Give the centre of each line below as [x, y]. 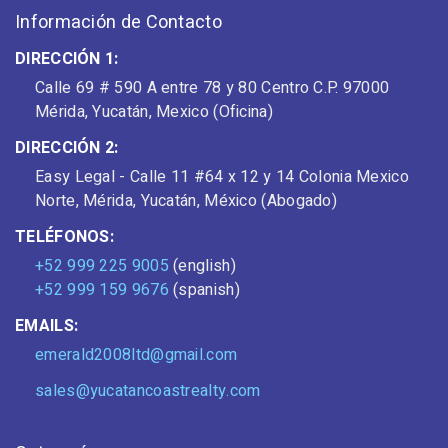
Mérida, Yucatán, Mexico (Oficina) [154, 112]
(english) [202, 266]
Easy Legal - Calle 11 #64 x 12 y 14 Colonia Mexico [222, 177]
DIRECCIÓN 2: [67, 148]
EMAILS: [47, 326]
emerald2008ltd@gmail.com [136, 355]
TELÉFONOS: [64, 237]
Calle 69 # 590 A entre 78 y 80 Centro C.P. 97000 [212, 88]
